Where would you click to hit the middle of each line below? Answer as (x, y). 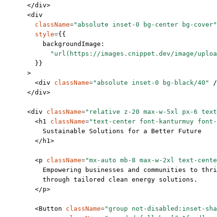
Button (50, 209)
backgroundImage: (54, 44)
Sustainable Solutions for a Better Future (103, 131)
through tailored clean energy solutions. (101, 180)
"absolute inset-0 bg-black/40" (151, 83)
